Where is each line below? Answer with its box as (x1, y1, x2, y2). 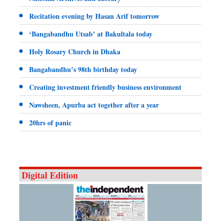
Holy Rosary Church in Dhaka (29, 46, 120, 57)
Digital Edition (22, 169, 78, 182)
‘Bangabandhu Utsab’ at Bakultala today (29, 29, 152, 39)
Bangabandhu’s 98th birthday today (29, 64, 137, 75)
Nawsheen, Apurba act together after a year (29, 100, 159, 110)
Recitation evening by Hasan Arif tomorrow (29, 11, 159, 22)
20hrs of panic (29, 117, 72, 128)
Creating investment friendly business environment (29, 82, 182, 93)
